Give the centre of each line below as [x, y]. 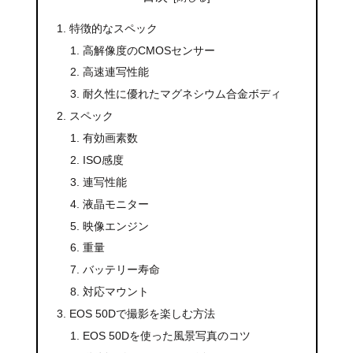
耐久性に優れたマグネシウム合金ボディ [182, 94]
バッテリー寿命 [122, 270]
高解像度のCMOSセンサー [149, 50]
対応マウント [116, 292]
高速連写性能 [116, 72]
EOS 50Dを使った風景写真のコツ [167, 335]
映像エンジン [116, 226]
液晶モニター [116, 204]
